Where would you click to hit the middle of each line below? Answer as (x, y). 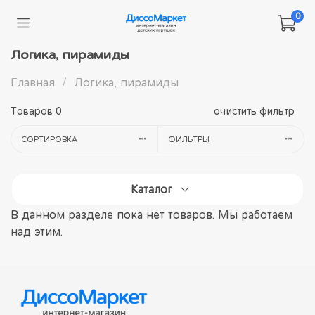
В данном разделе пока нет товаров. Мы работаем (152, 214)
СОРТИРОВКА (49, 139)
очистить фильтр (254, 111)
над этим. (37, 231)
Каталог (152, 189)
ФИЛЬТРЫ (188, 139)
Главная (33, 82)
